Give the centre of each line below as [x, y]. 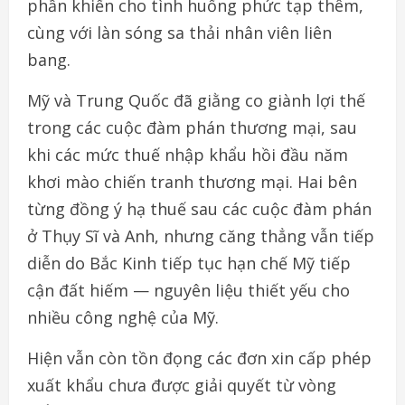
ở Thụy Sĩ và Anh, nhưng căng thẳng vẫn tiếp [201, 236]
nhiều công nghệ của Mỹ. [123, 318]
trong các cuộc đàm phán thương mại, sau [192, 128]
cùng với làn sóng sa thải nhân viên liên [179, 33]
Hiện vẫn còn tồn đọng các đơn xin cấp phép [199, 358]
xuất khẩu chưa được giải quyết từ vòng [182, 386]
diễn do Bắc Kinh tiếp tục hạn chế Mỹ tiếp [189, 264]
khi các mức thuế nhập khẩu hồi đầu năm [188, 155]
